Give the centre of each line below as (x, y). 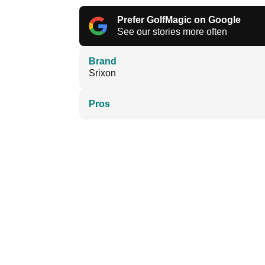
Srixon (102, 73)
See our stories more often (172, 32)
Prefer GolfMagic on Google (179, 20)
